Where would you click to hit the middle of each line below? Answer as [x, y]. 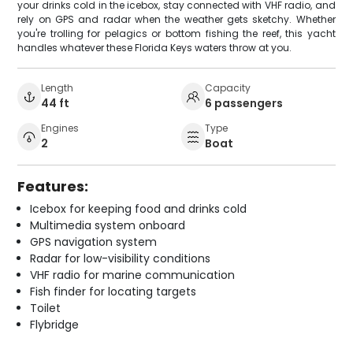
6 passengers [244, 104]
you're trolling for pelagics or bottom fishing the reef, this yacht [176, 34]
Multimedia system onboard [108, 226]
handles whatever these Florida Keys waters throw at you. [155, 48]
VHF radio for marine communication [133, 275]
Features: [53, 187]
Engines [60, 128]
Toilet [46, 308]
